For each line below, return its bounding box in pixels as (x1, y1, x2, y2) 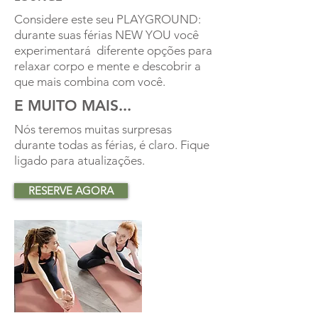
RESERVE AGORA (28, 183, 114, 197)
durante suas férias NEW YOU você (14, 27, 199, 42)
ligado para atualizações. (14, 153, 145, 168)
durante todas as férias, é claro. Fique (14, 137, 209, 152)
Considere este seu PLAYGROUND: (14, 11, 201, 26)
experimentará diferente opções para (14, 43, 212, 57)
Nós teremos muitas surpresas (14, 121, 172, 136)
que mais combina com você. (14, 74, 165, 89)
